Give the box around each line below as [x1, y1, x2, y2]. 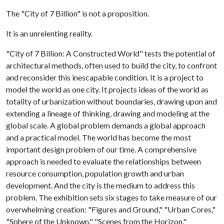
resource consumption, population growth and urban [6, 168, 184, 178]
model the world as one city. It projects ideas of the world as [6, 84, 208, 94]
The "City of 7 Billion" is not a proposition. [6, 8, 149, 18]
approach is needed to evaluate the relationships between [6, 156, 201, 166]
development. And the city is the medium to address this [6, 180, 195, 190]
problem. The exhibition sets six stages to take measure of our [6, 192, 217, 202]
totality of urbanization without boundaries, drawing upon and [6, 96, 217, 106]
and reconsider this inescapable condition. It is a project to [6, 72, 203, 82]
